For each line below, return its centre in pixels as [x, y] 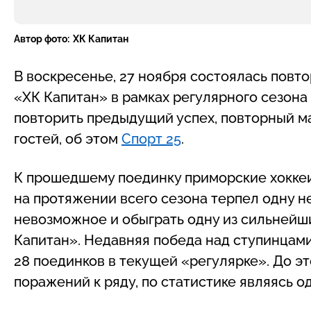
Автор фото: [42, 39]
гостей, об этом [68, 138]
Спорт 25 [151, 138]
